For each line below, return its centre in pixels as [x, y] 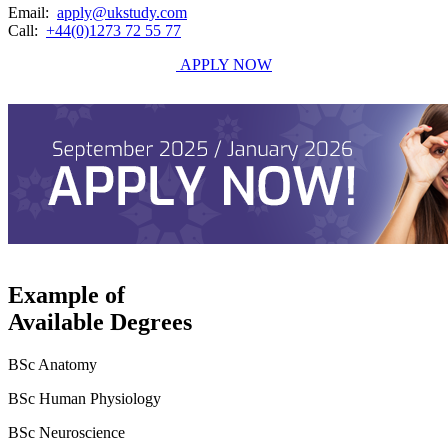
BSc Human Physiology [84, 398]
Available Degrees [100, 321]
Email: [30, 13]
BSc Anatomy [52, 364]
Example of [66, 294]
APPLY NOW [226, 65]
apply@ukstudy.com [122, 13]
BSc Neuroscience [66, 432]
